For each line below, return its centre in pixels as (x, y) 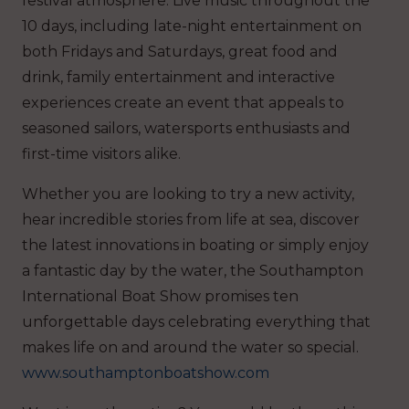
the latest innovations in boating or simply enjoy (195, 245)
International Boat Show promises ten (160, 296)
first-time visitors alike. (101, 153)
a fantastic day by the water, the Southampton (193, 270)
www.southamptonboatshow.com (146, 372)
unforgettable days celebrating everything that (196, 321)
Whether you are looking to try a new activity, (188, 194)
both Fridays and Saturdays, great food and (180, 51)
